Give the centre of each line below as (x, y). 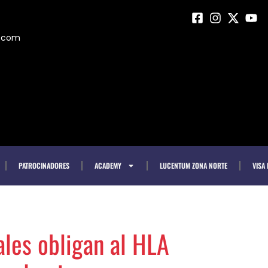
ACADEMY (108, 165)
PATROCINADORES (44, 165)
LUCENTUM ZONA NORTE (194, 165)
